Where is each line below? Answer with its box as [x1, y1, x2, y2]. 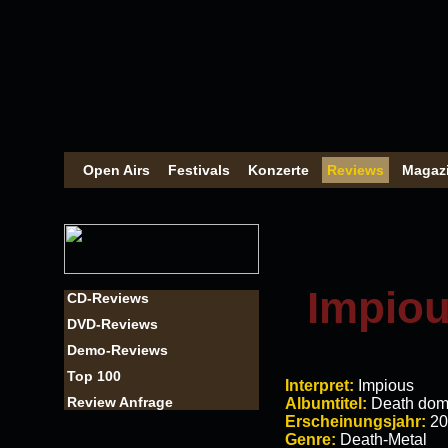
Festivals [168, 162, 230, 178]
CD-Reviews [67, 290, 149, 306]
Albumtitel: [285, 395, 367, 412]
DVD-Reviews [67, 316, 158, 332]
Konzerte [248, 162, 309, 178]
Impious [354, 377, 414, 394]
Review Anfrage [67, 394, 173, 410]
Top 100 [67, 368, 121, 384]
